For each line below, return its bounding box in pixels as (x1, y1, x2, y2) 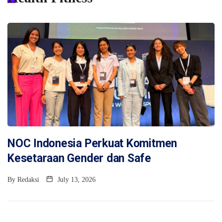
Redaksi (17, 175, 39, 183)
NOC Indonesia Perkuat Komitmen (7, 136, 177, 150)
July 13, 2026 (55, 175, 96, 183)
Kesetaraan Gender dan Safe (7, 151, 152, 165)
